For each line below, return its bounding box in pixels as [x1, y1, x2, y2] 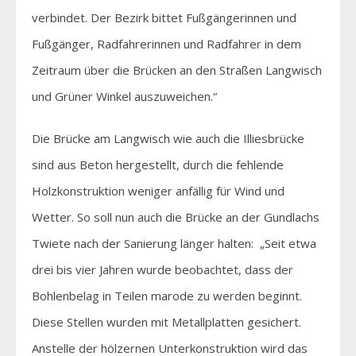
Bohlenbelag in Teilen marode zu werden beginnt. [32, 287, 302, 304]
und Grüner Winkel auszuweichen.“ [32, 87, 217, 104]
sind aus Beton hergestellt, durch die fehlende [32, 156, 284, 172]
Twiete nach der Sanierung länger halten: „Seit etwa [32, 234, 316, 251]
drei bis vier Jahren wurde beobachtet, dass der [32, 261, 293, 277]
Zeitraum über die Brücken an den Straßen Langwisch [32, 61, 322, 78]
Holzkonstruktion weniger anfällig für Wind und [32, 182, 284, 199]
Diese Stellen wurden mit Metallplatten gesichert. [32, 313, 301, 330]
